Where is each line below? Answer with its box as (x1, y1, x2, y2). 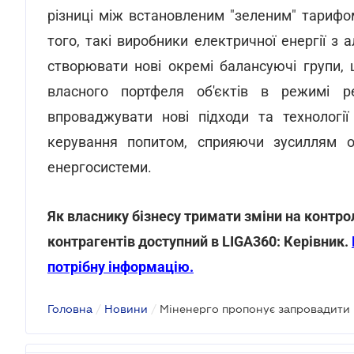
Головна (47, 303, 92, 315)
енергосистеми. (47, 159, 152, 175)
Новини (104, 303, 148, 315)
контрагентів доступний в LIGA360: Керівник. (47, 233, 352, 250)
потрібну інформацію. (47, 258, 194, 275)
